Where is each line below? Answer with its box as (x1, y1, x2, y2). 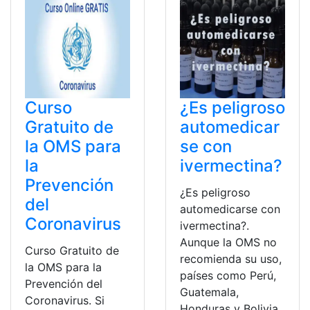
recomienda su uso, (180, 251, 282, 266)
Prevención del (25, 276, 102, 291)
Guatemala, (180, 284, 239, 299)
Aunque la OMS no (180, 235, 277, 249)
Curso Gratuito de (25, 243, 119, 257)
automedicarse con (180, 201, 280, 216)
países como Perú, (180, 268, 276, 282)
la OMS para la (25, 259, 102, 274)
